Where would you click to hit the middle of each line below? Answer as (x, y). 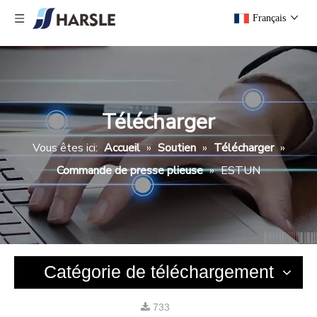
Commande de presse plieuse (130, 171)
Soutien (177, 148)
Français (269, 18)
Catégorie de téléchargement (158, 272)
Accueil (122, 148)
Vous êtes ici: (65, 148)
